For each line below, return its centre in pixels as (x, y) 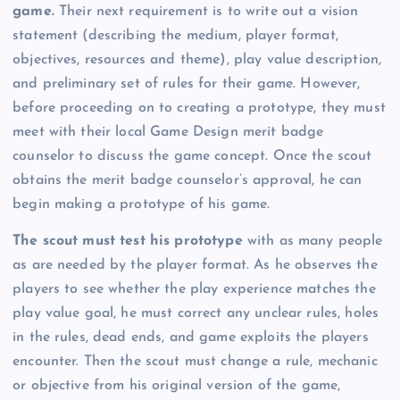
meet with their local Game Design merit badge (168, 132)
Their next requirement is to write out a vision (206, 11)
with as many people (312, 241)
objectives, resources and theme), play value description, (197, 59)
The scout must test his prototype (128, 241)
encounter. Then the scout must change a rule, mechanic (195, 361)
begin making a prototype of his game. (142, 204)
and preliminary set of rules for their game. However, (187, 83)
